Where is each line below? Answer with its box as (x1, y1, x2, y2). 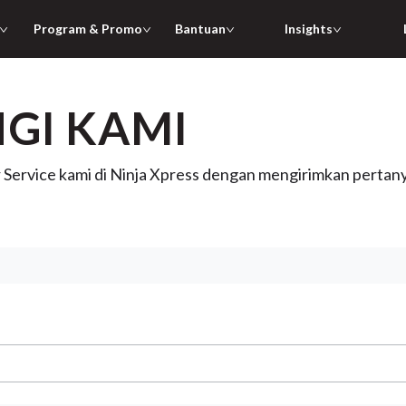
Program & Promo (33, 21, 142, 36)
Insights (284, 21, 333, 36)
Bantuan (175, 21, 227, 36)
